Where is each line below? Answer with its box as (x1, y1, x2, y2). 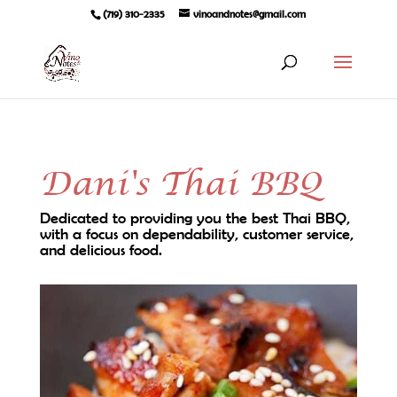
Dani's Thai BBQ (39, 164, 322, 206)
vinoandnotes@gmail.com (193, 8, 307, 19)
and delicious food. (39, 241, 162, 259)
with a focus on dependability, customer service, (39, 225, 354, 243)
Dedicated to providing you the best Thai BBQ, (39, 209, 350, 227)
